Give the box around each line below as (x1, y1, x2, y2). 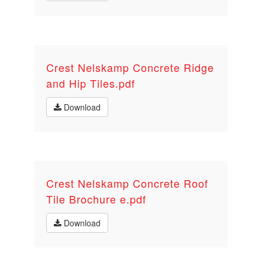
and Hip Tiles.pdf (46, 75, 135, 91)
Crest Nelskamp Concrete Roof (46, 175, 208, 191)
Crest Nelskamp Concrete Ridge (46, 60, 214, 75)
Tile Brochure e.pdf (46, 191, 146, 206)
